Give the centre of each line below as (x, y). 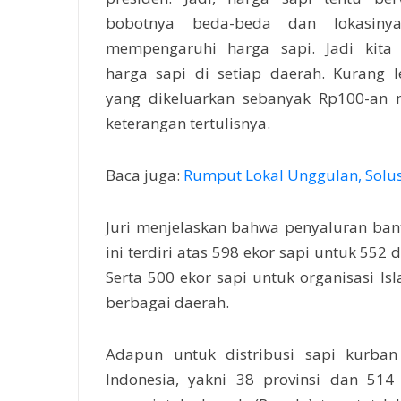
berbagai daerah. (169, 303)
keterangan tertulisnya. (188, 124)
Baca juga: (145, 175)
